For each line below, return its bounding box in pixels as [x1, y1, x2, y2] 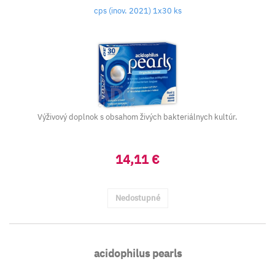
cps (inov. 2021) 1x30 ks [93, 6, 182, 16]
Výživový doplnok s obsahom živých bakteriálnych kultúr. [37, 112, 238, 122]
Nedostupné [115, 193, 160, 203]
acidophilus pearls [93, 247, 182, 260]
